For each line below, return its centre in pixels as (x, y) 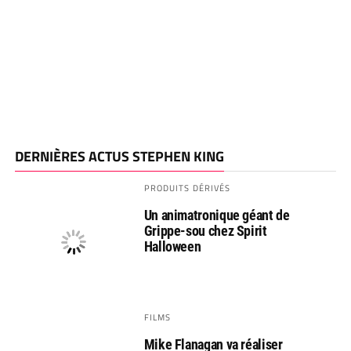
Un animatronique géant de (217, 215)
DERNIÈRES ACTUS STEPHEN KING (119, 157)
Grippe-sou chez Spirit (205, 231)
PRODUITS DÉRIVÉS (187, 188)
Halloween (172, 247)
